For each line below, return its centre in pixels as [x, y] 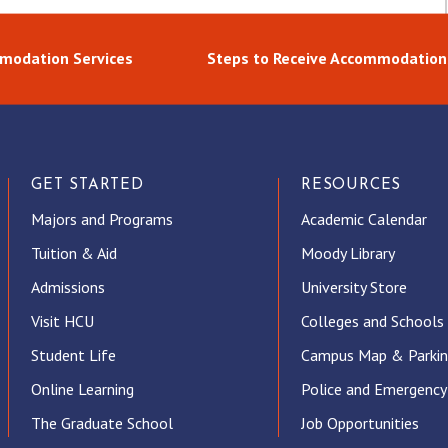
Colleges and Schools [372, 321]
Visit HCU [62, 321]
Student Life [73, 355]
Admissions [67, 287]
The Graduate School [101, 423]
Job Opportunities [359, 423]
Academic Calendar [363, 219]
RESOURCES [351, 186]
